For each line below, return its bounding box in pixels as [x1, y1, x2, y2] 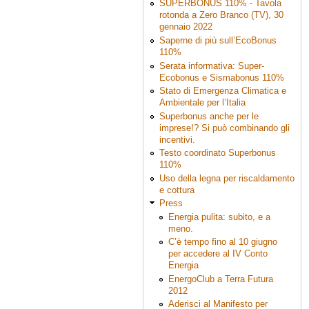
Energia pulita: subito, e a [168, 211, 270, 222]
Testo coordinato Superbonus [159, 148, 276, 159]
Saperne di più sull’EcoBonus [159, 34, 277, 46]
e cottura [159, 184, 195, 195]
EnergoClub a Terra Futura [168, 273, 273, 284]
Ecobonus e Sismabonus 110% [159, 72, 284, 83]
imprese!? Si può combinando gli [159, 122, 290, 133]
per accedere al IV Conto [168, 248, 268, 259]
